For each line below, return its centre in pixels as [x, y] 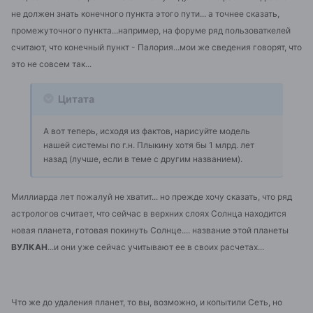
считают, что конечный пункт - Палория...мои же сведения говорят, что [156, 48]
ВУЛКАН [29, 247]
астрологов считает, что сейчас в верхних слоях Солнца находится [149, 214]
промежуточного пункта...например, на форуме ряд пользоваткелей [151, 31]
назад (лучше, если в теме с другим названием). [143, 159]
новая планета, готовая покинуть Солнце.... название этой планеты [150, 231]
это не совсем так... [51, 64]
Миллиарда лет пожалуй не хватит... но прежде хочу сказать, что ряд [152, 197]
